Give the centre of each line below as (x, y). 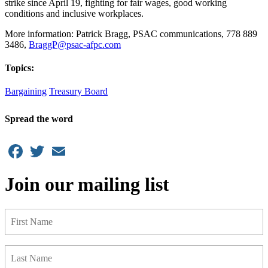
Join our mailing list (87, 185)
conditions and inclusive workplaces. (74, 13)
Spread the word (39, 119)
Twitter (60, 146)
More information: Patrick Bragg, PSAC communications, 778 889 (131, 33)
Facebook (44, 146)
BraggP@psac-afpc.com (75, 44)
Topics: (19, 68)
